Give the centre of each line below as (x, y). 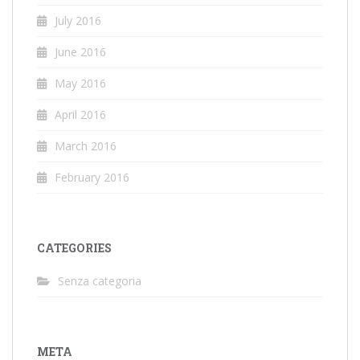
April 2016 (80, 114)
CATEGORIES (74, 247)
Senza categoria (100, 280)
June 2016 (80, 51)
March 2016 (86, 145)
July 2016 (78, 20)
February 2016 (92, 177)
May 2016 (80, 83)
